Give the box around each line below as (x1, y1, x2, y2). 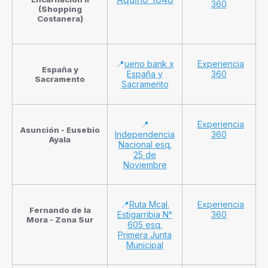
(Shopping (38, 4, 82, 14)
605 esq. (127, 219, 162, 230)
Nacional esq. (118, 139, 172, 150)
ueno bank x (124, 58, 174, 69)
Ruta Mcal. (129, 199, 169, 209)
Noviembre (123, 159, 167, 170)
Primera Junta (118, 229, 172, 240)
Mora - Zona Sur (26, 214, 93, 224)
